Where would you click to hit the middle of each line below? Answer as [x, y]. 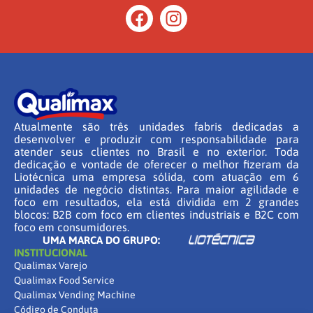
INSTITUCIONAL [51, 252]
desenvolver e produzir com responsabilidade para [156, 139]
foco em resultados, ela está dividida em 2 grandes [156, 202]
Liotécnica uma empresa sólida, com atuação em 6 [156, 176]
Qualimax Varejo [51, 265]
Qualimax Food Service [64, 280]
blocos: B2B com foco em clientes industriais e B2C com [156, 214]
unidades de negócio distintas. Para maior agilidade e [156, 189]
